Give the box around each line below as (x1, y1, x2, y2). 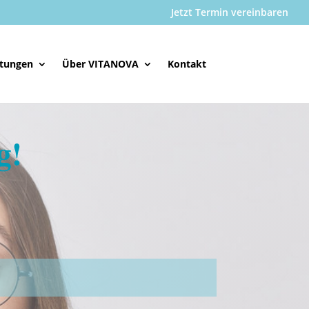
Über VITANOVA (61, 57, 139, 70)
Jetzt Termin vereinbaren (171, 5, 288, 19)
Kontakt (167, 57, 206, 70)
